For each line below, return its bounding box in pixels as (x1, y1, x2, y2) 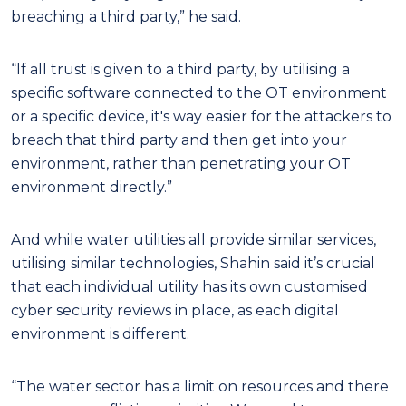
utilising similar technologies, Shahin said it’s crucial (11, 254, 375, 272)
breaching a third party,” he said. (11, 7, 241, 25)
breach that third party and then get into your (11, 130, 347, 149)
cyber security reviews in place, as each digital (11, 301, 339, 319)
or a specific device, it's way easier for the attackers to (11, 107, 391, 125)
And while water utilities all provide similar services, (11, 230, 376, 248)
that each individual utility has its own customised (11, 277, 368, 295)
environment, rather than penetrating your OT (11, 154, 351, 172)
